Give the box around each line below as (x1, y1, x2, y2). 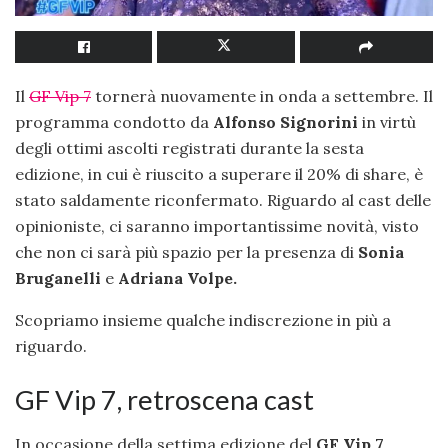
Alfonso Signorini (213, 112, 358, 133)
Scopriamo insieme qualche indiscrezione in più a (15, 310, 391, 331)
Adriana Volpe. (118, 268, 241, 289)
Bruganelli (15, 268, 105, 289)
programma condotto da (15, 112, 213, 133)
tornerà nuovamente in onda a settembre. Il (91, 86, 433, 107)
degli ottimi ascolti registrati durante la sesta (15, 138, 364, 159)
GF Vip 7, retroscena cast (15, 382, 314, 416)
